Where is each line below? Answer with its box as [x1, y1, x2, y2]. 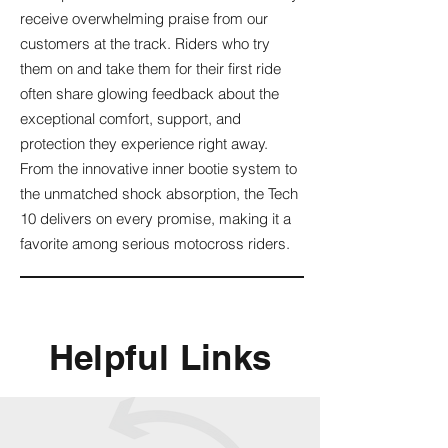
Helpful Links [48, 335, 272, 378]
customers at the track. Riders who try [20, 33, 270, 53]
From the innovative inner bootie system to [20, 158, 297, 178]
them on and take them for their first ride [20, 58, 281, 78]
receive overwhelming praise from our [20, 8, 268, 28]
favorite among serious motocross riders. [20, 233, 290, 253]
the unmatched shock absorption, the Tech [20, 183, 298, 203]
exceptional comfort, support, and [20, 108, 241, 128]
